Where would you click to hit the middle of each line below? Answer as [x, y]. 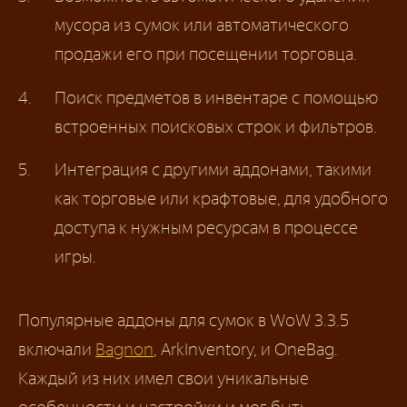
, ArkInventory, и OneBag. [246, 349]
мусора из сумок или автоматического [202, 25]
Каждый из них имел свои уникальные [164, 378]
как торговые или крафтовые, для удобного [221, 198]
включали [57, 349]
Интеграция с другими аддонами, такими [213, 169]
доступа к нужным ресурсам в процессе [206, 227]
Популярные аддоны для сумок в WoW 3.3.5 [184, 320]
